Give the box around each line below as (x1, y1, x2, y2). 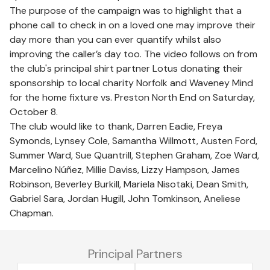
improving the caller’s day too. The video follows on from (10, 48, 257, 60)
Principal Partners (87, 246, 183, 262)
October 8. (10, 105, 58, 118)
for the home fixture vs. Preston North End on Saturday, (10, 91, 255, 104)
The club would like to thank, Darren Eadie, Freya (10, 120, 222, 133)
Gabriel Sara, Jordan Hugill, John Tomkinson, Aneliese (10, 192, 240, 205)
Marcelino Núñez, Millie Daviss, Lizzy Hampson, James (10, 163, 240, 176)
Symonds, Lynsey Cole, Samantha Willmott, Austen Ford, (10, 134, 257, 147)
